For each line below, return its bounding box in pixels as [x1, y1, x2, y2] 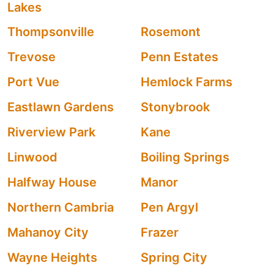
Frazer [141, 225, 179, 240]
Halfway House [7, 175, 97, 190]
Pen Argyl [141, 200, 198, 215]
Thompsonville [7, 24, 94, 39]
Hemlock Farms [141, 75, 232, 89]
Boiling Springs [141, 150, 229, 165]
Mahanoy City [7, 225, 89, 240]
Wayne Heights [7, 250, 97, 265]
